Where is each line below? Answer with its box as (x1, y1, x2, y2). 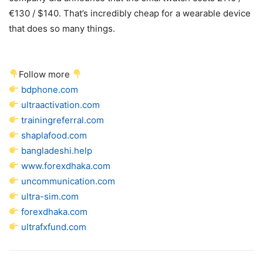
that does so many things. (9, 22, 115, 34)
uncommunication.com (21, 175, 116, 187)
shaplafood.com (21, 129, 87, 141)
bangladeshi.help (21, 144, 93, 156)
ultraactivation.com (21, 99, 100, 110)
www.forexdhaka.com (21, 160, 111, 171)
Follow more (19, 68, 73, 80)
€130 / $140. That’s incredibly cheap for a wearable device (9, 7, 251, 19)
